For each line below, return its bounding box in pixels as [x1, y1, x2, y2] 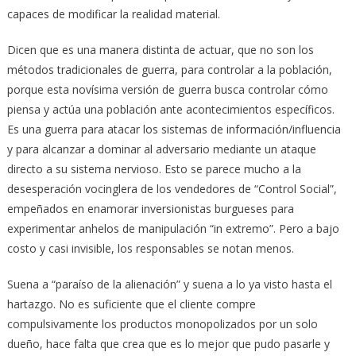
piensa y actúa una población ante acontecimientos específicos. [6, 101, 335, 117]
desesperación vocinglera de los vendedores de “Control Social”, [6, 180, 337, 196]
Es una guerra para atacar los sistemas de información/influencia [6, 121, 341, 137]
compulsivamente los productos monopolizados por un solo [6, 315, 318, 331]
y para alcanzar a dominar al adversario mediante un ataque [6, 141, 316, 157]
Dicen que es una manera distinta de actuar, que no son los [6, 41, 314, 57]
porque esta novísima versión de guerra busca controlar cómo [6, 81, 328, 97]
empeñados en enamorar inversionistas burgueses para [6, 200, 294, 216]
